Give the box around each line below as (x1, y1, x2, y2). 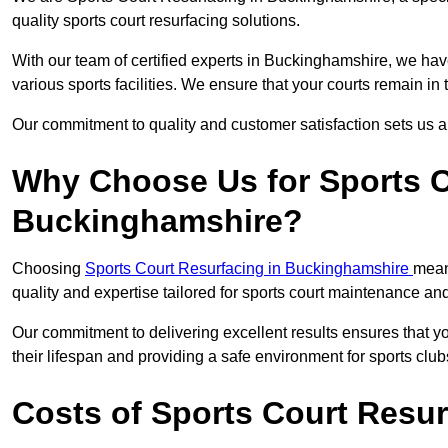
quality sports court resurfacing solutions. (12, 12, 304, 30)
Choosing (12, 260, 85, 278)
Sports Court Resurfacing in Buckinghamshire (85, 260, 413, 278)
